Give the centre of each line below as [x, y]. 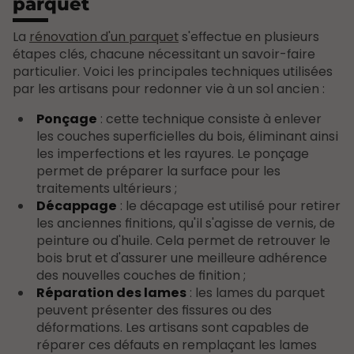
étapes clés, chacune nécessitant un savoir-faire [164, 54]
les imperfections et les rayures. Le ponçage [172, 153]
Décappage [76, 205]
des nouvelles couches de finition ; [141, 275]
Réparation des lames [111, 292]
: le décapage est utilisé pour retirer [228, 205]
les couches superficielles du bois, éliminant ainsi [187, 136]
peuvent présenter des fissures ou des [154, 310]
